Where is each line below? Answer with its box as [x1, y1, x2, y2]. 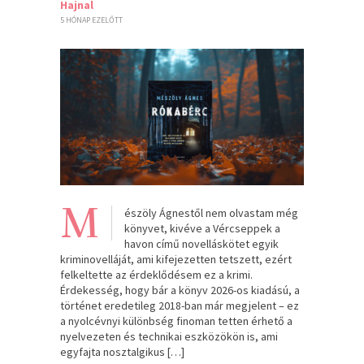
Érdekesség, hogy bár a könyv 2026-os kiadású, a [60, 283, 300, 298]
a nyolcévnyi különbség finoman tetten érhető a [60, 314, 292, 329]
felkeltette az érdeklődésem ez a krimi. [60, 267, 253, 283]
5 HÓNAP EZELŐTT [60, 14, 123, 25]
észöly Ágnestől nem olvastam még [124, 206, 298, 221]
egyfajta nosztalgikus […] [60, 344, 184, 360]
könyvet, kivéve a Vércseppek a [124, 221, 280, 236]
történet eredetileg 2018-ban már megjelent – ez [60, 298, 299, 314]
